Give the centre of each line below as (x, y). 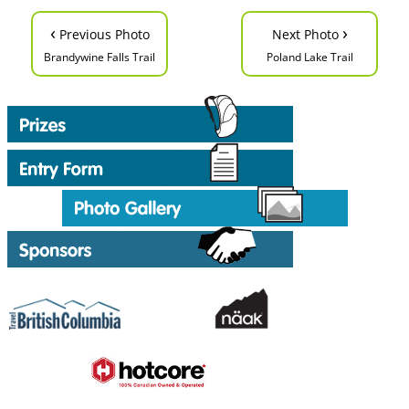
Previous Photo (102, 34)
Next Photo (307, 34)
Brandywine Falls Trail (100, 57)
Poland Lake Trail (309, 57)
